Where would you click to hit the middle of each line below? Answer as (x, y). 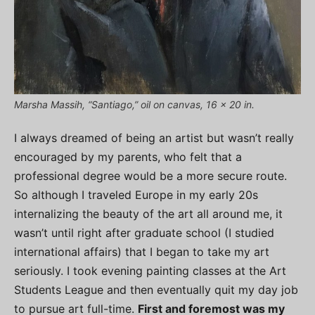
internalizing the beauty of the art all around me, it (148, 214)
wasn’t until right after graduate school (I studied (144, 233)
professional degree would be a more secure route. (150, 176)
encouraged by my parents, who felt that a (128, 157)
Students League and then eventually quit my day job (156, 290)
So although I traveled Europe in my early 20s (136, 195)
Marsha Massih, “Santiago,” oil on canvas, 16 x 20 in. (134, 105)
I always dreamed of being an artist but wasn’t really (154, 138)
